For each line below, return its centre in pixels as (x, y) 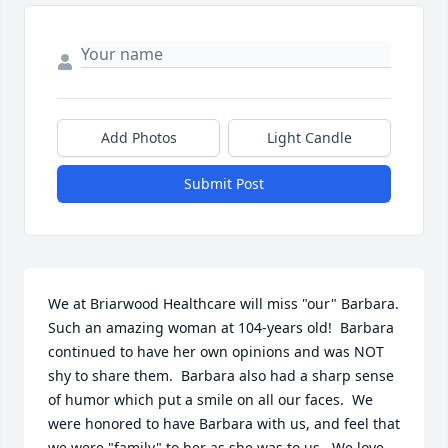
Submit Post (224, 184)
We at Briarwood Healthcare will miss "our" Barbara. (223, 304)
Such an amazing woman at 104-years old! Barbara (221, 328)
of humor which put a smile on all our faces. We (210, 400)
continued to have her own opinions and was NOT (216, 352)
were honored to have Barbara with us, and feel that (224, 424)
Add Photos (138, 138)
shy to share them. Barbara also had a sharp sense (221, 376)
